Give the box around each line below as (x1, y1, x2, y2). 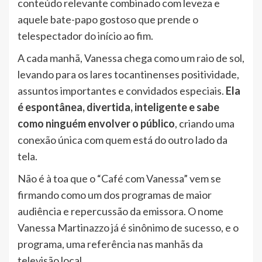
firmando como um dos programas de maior (18, 188, 212, 201)
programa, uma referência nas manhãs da (18, 237, 203, 250)
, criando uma (175, 116, 235, 130)
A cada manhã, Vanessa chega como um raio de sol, (18, 51, 244, 64)
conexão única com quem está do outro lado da (18, 133, 227, 146)
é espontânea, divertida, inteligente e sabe (18, 100, 219, 113)
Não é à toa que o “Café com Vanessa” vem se (18, 171, 221, 185)
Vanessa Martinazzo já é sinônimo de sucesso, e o (18, 220, 239, 234)
